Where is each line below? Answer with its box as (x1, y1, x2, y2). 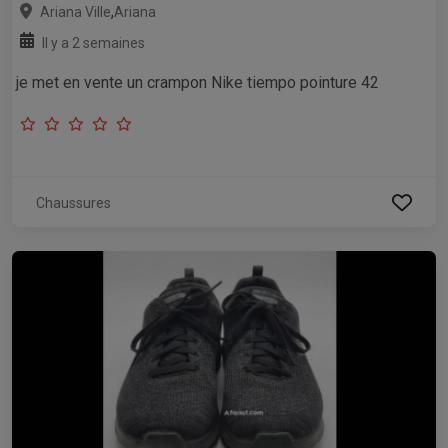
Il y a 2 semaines (42, 35, 145, 52)
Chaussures (36, 195, 111, 212)
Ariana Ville (40, 4, 111, 21)
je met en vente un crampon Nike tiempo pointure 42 (16, 73, 379, 93)
